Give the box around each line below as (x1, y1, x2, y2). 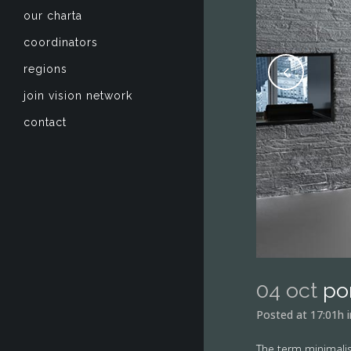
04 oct (256, 278, 317, 302)
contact (24, 116, 67, 128)
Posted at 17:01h (256, 307, 344, 322)
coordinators (24, 36, 98, 49)
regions (24, 63, 67, 75)
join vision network (24, 89, 132, 102)
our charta (24, 9, 82, 22)
